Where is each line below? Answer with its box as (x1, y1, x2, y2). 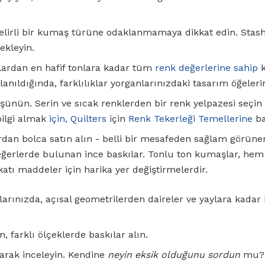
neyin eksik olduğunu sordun (108, 249, 240, 261)
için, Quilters (49, 113, 106, 125)
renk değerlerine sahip (155, 62, 258, 74)
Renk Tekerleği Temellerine (128, 113, 253, 125)
